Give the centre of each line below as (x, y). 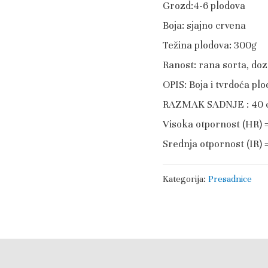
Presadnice (230, 179)
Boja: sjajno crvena (204, 25)
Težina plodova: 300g (210, 45)
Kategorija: (185, 179)
